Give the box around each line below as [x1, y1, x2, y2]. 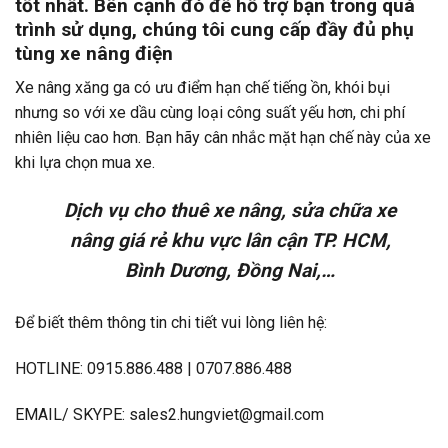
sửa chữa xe [291, 199, 396, 223]
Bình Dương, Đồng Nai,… [125, 259, 335, 283]
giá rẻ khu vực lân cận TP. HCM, [112, 229, 391, 253]
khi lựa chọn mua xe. [15, 153, 155, 173]
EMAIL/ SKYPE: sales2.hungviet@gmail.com [15, 404, 324, 424]
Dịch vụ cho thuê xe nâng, [64, 199, 291, 223]
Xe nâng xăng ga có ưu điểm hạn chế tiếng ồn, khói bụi [15, 78, 390, 98]
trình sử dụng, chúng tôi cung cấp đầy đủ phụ [15, 17, 414, 41]
